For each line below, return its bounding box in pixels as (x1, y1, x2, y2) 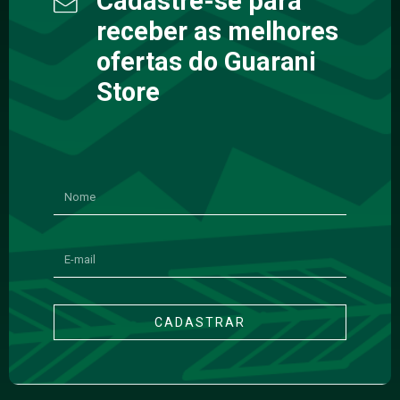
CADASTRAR (154, 315, 246, 330)
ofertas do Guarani (96, 46, 316, 78)
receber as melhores (96, 16, 338, 47)
